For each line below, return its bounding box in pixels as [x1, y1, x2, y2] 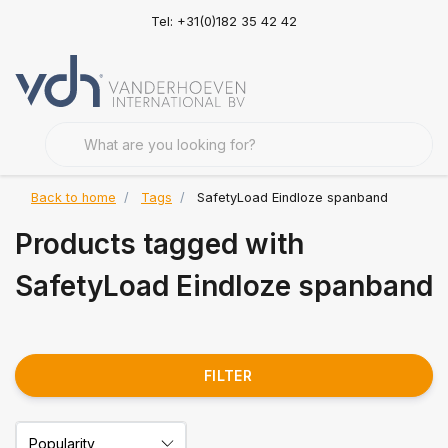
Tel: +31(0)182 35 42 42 [150, 13, 297, 29]
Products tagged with [15, 227, 304, 261]
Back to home [31, 190, 116, 205]
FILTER [203, 367, 253, 384]
